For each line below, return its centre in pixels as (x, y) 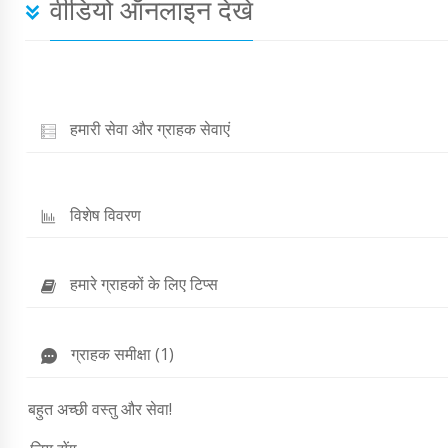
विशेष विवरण (105, 214)
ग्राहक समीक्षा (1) (122, 353)
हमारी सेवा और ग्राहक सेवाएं (150, 129)
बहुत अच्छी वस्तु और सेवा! (100, 408)
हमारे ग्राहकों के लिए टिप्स (144, 284)
